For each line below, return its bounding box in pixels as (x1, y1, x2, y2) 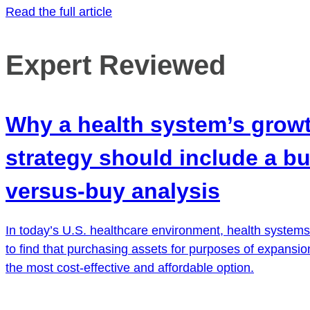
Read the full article (6, 5, 112, 19)
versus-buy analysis (6, 179, 220, 204)
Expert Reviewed (6, 50, 226, 81)
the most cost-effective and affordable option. (6, 261, 254, 275)
